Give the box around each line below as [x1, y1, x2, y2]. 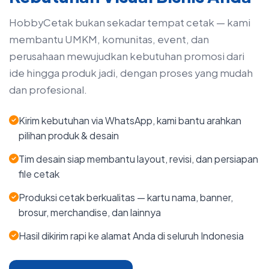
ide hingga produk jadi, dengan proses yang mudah [9, 67, 253, 79]
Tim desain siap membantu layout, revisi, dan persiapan [19, 153, 258, 165]
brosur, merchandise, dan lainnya [19, 206, 161, 219]
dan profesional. [9, 83, 87, 96]
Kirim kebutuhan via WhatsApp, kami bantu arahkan [19, 114, 241, 127]
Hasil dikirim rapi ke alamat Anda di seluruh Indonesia [19, 229, 244, 242]
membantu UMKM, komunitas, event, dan [9, 33, 209, 46]
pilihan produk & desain [19, 129, 119, 142]
